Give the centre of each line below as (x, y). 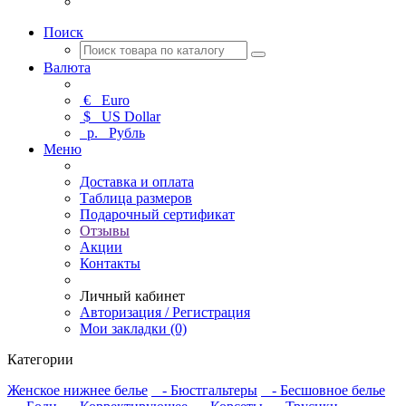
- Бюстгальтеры (204, 390)
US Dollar (126, 116)
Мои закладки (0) (133, 329)
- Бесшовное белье (323, 390)
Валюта (67, 68)
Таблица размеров (136, 198)
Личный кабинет (132, 296)
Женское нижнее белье (77, 390)
